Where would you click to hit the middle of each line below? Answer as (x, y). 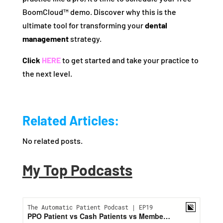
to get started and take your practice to (129, 60)
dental (156, 25)
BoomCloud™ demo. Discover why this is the (99, 12)
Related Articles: (70, 120)
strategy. (85, 39)
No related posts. (52, 141)
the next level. (47, 74)
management (45, 39)
